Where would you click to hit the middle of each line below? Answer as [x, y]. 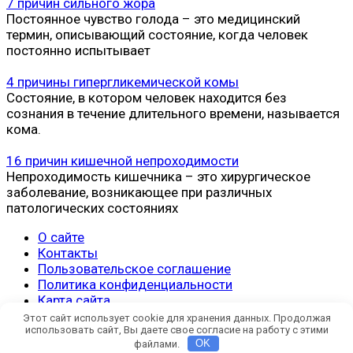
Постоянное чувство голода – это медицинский [153, 19]
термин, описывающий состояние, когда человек [157, 34]
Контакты [68, 253]
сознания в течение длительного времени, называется [173, 113]
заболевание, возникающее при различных [139, 192]
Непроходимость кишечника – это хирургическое [158, 176]
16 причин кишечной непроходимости [123, 160]
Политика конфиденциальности [135, 284]
